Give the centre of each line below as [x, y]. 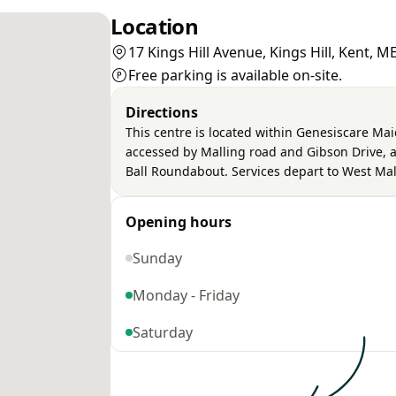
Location [155, 26]
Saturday [163, 332]
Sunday [157, 258]
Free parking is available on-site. [235, 75]
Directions [162, 112]
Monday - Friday [186, 295]
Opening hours [179, 222]
